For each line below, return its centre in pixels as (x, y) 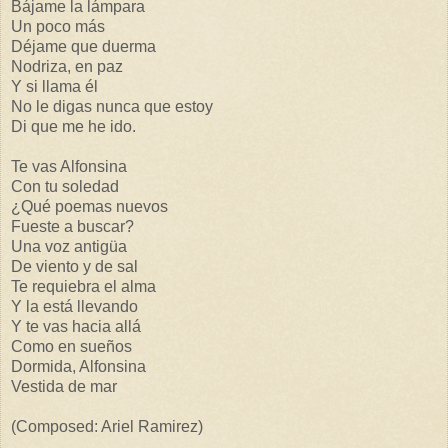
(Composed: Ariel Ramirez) (107, 427)
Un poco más (58, 27)
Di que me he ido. (73, 127)
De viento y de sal (74, 267)
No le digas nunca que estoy (112, 107)
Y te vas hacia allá (76, 327)
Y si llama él (54, 87)
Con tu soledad (65, 187)
